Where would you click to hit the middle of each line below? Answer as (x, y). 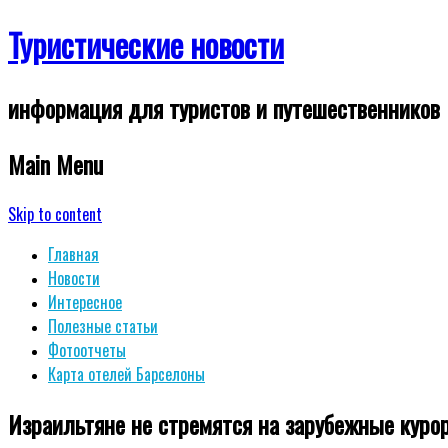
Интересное (85, 301)
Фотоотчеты (87, 349)
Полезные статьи (103, 325)
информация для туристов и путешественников (224, 107)
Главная (73, 253)
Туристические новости (146, 45)
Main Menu (55, 163)
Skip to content (55, 213)
